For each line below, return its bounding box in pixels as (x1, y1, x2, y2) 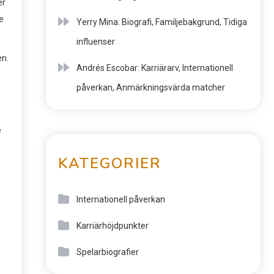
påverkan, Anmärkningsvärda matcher (76, 83, 225, 92)
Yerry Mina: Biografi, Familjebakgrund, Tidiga (76, 17, 247, 27)
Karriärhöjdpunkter (76, 221, 149, 231)
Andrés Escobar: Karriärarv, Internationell (76, 63, 233, 73)
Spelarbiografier (76, 247, 139, 257)
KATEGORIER (58, 154, 161, 173)
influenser (76, 37, 115, 46)
